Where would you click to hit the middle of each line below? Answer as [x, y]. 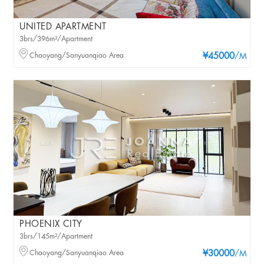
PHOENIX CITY [51, 224]
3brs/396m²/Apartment [56, 39]
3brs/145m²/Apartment [56, 236]
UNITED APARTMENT [63, 27]
